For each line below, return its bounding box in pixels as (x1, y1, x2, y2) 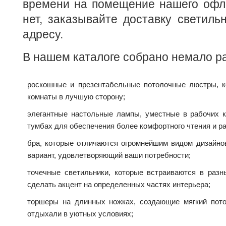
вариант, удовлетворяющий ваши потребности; (27, 151, 191, 160)
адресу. (23, 28, 63, 41)
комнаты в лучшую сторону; (27, 92, 125, 101)
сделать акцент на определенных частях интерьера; (27, 180, 210, 189)
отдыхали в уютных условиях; (27, 209, 133, 218)
